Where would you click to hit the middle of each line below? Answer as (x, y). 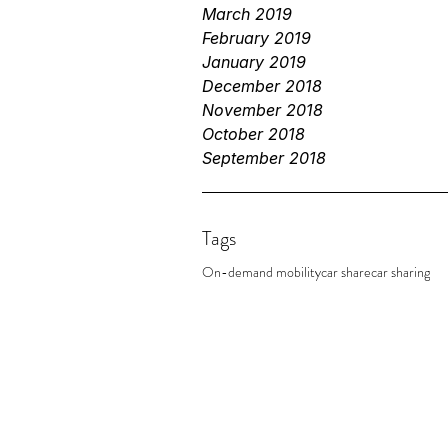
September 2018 (264, 158)
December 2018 (262, 86)
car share (346, 272)
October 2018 (253, 134)
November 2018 (262, 110)
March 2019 (247, 14)
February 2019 (256, 38)
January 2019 (254, 62)
